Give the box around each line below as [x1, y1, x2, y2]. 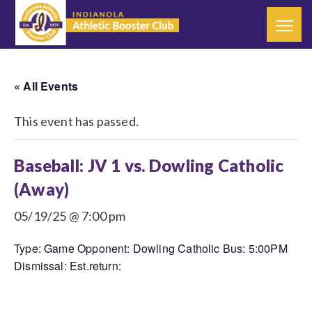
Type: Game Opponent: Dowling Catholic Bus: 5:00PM [14, 240, 288, 256]
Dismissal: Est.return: [14, 258, 121, 274]
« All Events [14, 78, 79, 94]
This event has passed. [14, 114, 139, 129]
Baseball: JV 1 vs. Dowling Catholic [14, 155, 284, 175]
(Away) [14, 179, 70, 199]
